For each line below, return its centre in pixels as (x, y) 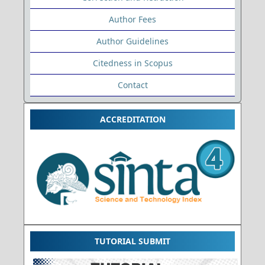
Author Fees (132, 19)
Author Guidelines (132, 41)
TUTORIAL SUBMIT (132, 241)
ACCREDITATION (132, 119)
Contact (132, 85)
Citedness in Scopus (132, 63)
